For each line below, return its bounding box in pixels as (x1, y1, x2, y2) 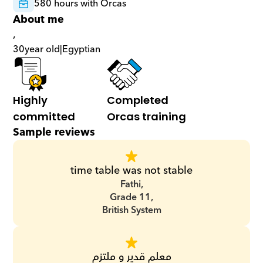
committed (13, 109, 76, 124)
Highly (13, 93, 48, 107)
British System (102, 202, 161, 218)
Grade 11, (110, 189, 153, 205)
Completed (107, 93, 169, 107)
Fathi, (120, 176, 143, 193)
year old (25, 41, 60, 58)
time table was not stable (70, 161, 193, 180)
